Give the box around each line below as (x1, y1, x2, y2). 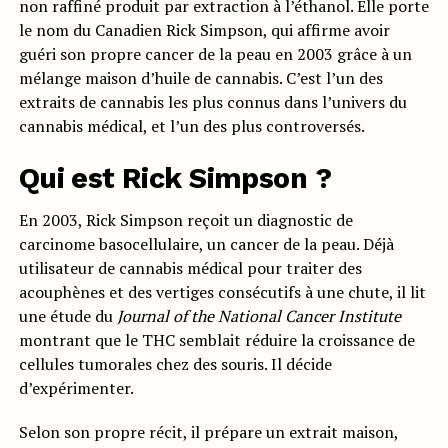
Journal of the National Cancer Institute (116, 305, 401, 327)
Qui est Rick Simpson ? (18, 161, 331, 195)
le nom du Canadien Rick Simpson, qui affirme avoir (18, 19, 390, 41)
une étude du (18, 305, 117, 327)
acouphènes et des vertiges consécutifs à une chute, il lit (18, 281, 426, 303)
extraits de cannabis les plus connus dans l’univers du (18, 91, 407, 113)
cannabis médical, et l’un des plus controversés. (18, 115, 365, 137)
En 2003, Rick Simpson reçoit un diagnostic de (18, 209, 353, 231)
